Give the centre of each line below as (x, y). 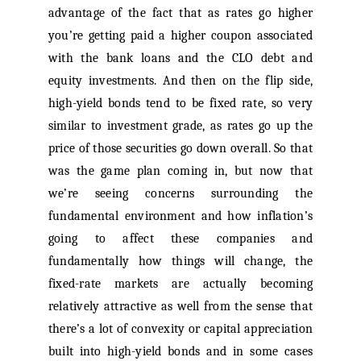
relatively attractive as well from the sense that (180, 307)
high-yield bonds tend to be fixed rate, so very (180, 104)
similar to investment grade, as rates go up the (180, 126)
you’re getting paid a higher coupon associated (180, 36)
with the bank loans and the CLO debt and (180, 58)
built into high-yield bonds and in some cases (180, 352)
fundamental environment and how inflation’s (180, 216)
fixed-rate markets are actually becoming (180, 284)
